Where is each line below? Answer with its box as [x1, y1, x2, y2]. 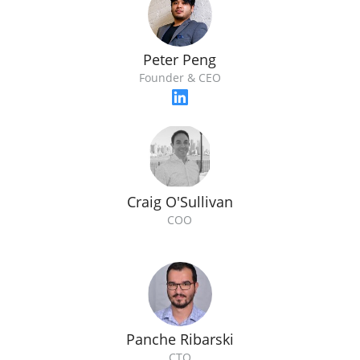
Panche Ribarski [125, 329, 234, 350]
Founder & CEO [138, 70, 221, 86]
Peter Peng [143, 50, 217, 70]
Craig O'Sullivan [126, 192, 233, 212]
